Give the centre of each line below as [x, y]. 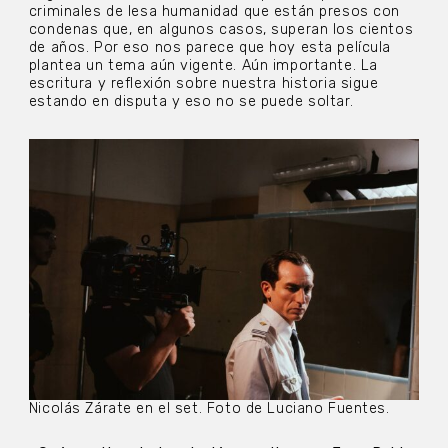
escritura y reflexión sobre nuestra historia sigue [203, 83]
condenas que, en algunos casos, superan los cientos [221, 29]
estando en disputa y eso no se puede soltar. [191, 101]
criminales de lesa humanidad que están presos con [214, 11]
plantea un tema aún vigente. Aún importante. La [203, 65]
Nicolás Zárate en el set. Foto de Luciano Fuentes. [209, 408]
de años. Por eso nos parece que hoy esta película [210, 47]
